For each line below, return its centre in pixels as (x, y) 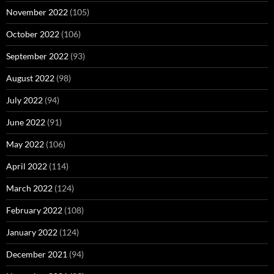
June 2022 (26, 122)
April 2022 (27, 166)
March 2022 (29, 188)
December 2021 (37, 254)
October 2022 (33, 34)
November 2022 (37, 12)
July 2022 (24, 100)
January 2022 (32, 232)
